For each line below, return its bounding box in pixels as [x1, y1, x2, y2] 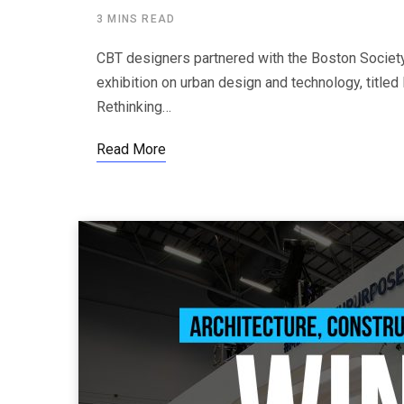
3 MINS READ [96, 12, 176, 25]
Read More [96, 140, 166, 158]
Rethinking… [96, 97, 171, 115]
